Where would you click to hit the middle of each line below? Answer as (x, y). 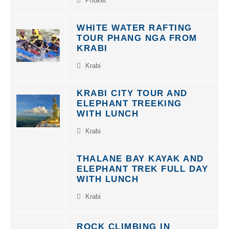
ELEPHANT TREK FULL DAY (142, 163)
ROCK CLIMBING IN (123, 221)
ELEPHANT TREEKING (129, 98)
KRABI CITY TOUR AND (132, 88)
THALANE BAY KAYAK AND (140, 153)
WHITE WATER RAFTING (134, 22)
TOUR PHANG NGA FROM (137, 32)
